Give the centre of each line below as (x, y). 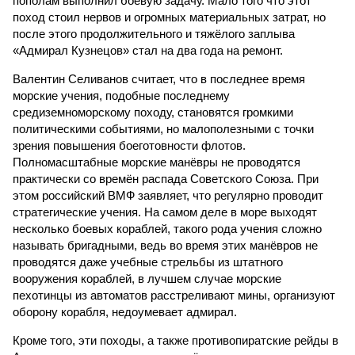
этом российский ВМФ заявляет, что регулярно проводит (168, 195)
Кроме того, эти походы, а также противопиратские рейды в (176, 340)
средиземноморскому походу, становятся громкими (153, 112)
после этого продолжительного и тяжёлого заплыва (154, 34)
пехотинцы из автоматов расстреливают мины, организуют (174, 295)
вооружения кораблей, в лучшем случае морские (147, 279)
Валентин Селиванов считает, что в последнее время (159, 79)
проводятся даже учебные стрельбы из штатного (148, 262)
